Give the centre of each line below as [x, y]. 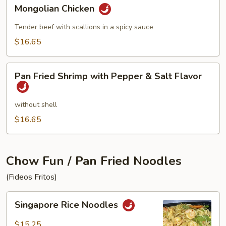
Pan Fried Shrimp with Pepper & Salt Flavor [108, 76]
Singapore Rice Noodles [68, 205]
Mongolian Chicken [56, 9]
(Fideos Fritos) [32, 177]
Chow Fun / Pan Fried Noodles [94, 161]
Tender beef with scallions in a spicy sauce [84, 27]
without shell [36, 105]
